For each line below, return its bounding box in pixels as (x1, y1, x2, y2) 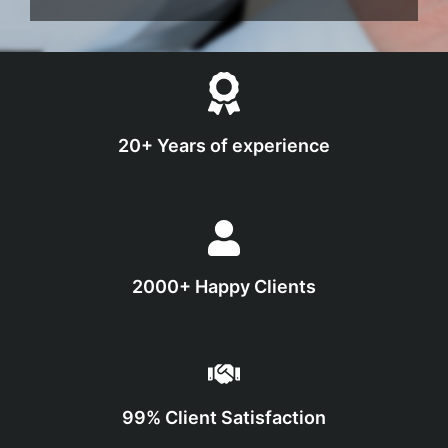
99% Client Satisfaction (122, 406, 326, 428)
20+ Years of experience (118, 134, 330, 156)
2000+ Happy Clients (132, 276, 316, 298)
